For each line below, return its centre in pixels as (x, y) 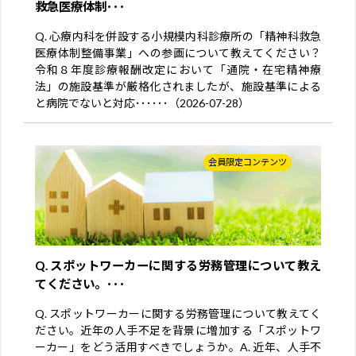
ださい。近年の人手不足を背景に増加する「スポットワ (178, 331)
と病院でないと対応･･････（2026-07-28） (142, 103)
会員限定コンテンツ (248, 162)
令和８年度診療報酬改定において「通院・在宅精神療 (178, 69)
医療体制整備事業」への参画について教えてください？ (178, 52)
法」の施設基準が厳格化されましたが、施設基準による (178, 86)
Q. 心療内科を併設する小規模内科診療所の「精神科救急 (178, 36)
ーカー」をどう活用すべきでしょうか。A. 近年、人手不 (178, 347)
